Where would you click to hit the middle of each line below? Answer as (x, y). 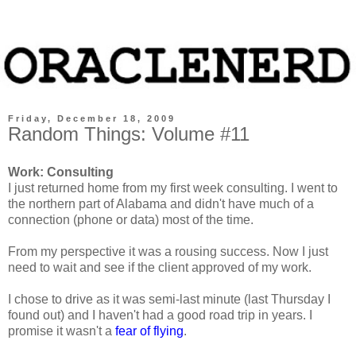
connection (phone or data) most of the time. (131, 219)
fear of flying (149, 331)
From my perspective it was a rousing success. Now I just (168, 251)
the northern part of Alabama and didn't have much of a (161, 203)
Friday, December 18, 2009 (92, 118)
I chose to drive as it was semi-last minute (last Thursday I (169, 299)
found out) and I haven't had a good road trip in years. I (160, 315)
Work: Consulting (61, 172)
